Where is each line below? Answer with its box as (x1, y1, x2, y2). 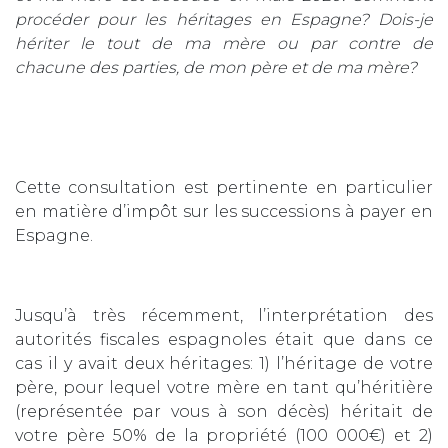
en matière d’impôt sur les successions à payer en (15, 201, 433, 221)
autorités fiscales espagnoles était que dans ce (15, 329, 433, 349)
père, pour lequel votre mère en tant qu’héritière (15, 377, 433, 397)
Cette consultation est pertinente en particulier (15, 177, 433, 197)
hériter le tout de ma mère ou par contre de (15, 33, 433, 53)
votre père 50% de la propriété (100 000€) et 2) (15, 425, 433, 445)
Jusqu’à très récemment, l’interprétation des (15, 305, 433, 325)
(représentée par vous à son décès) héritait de (15, 401, 433, 421)
